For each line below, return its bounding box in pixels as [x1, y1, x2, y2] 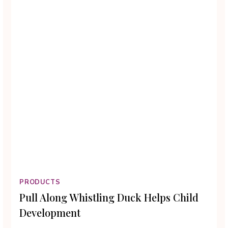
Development [19, 205, 81, 219]
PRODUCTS [19, 178, 61, 186]
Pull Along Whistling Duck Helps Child [19, 190, 199, 204]
